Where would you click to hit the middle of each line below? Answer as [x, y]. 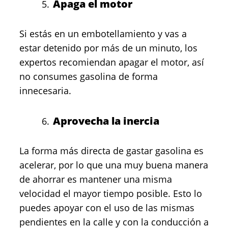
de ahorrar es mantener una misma [96, 179]
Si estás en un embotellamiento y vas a [103, 34]
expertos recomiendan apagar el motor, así [112, 62]
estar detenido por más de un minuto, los [108, 48]
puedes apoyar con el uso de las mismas [107, 208]
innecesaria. [45, 91]
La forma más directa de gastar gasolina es [111, 151]
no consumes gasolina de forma [89, 76]
